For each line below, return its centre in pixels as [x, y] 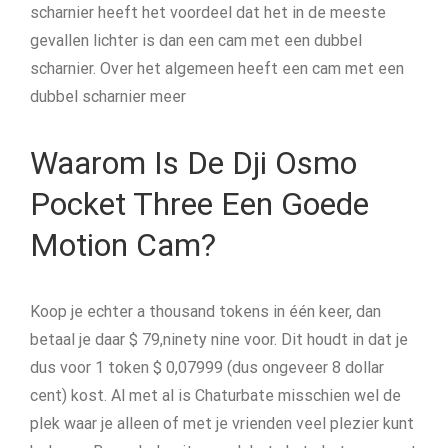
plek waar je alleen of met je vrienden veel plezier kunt [222, 423]
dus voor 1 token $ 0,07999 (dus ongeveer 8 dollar [207, 367]
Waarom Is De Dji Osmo [193, 163]
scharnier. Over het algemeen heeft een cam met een [217, 68]
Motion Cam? [123, 245]
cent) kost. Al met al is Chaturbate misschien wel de [215, 395]
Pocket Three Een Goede [199, 204]
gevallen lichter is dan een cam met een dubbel [196, 40]
